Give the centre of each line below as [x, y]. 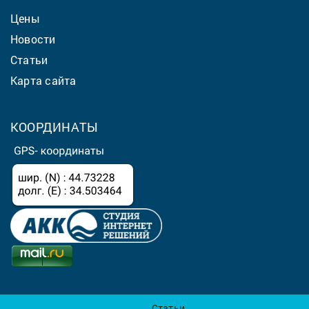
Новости [33, 39]
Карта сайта [43, 80]
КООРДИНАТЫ [54, 127]
